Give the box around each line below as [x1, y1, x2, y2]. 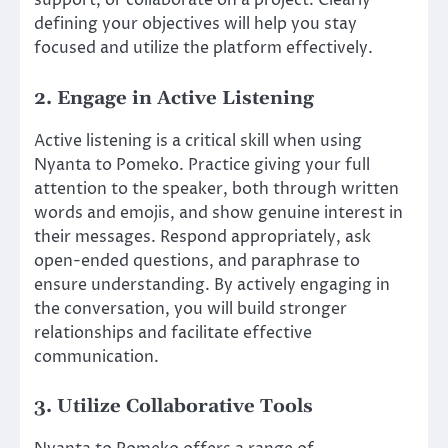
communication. [34, 345, 159, 368]
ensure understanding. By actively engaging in [34, 273, 390, 296]
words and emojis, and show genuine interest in [34, 201, 403, 224]
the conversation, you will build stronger [34, 297, 347, 320]
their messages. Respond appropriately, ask [34, 225, 371, 248]
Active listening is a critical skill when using [34, 129, 362, 152]
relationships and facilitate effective [34, 321, 312, 344]
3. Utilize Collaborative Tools [34, 394, 313, 418]
